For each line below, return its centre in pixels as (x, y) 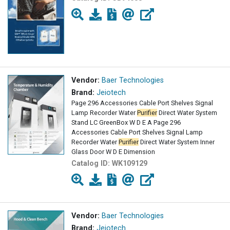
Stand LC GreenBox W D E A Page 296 (126, 123)
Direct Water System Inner (177, 142)
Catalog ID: (92, 164)
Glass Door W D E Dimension (113, 152)
